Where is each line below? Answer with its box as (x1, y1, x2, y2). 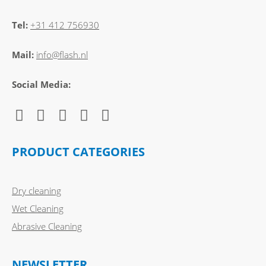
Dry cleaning (12, 184, 61, 197)
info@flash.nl (36, 48, 88, 61)
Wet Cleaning (12, 202, 64, 214)
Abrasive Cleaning (12, 220, 82, 232)
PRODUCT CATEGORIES (12, 143, 145, 160)
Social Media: (12, 78, 73, 90)
